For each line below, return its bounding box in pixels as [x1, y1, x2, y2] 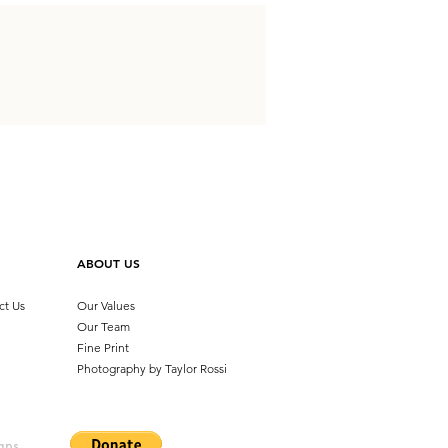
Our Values [77, 298, 135, 313]
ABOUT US [77, 255, 140, 271]
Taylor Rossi [165, 361, 227, 376]
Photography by [77, 361, 165, 376]
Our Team [77, 319, 130, 334]
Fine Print [77, 340, 129, 355]
